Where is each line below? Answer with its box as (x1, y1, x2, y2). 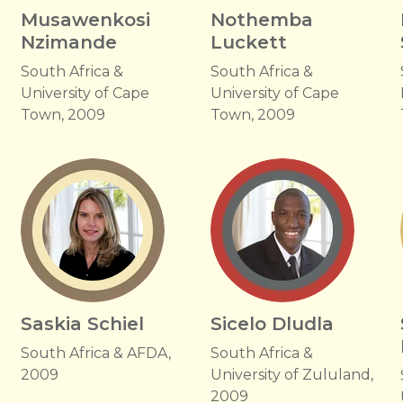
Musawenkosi (20, 9, 150, 31)
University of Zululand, (210, 366, 373, 383)
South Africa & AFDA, (20, 345, 171, 362)
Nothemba (210, 9, 313, 31)
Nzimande (20, 31, 117, 53)
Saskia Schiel (20, 313, 144, 335)
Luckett (210, 31, 287, 53)
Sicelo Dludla (210, 313, 334, 335)
